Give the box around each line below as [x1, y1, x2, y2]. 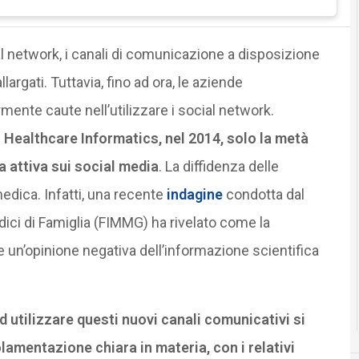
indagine [166, 185, 223, 203]
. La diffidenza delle [158, 157, 279, 175]
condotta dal [222, 185, 305, 203]
